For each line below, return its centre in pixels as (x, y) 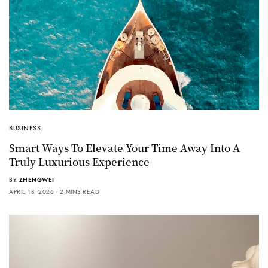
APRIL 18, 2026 (31, 192)
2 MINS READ (79, 192)
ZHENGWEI (36, 180)
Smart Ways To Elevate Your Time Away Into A (125, 148)
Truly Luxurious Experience (79, 162)
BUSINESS (25, 128)
